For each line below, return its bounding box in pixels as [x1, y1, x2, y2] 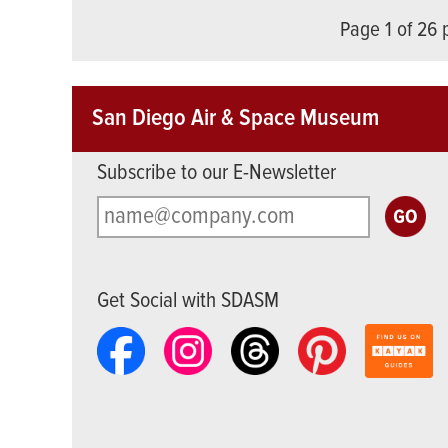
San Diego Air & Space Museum [92, 103, 379, 135]
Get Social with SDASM [97, 287, 279, 317]
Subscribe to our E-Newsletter [97, 159, 336, 189]
